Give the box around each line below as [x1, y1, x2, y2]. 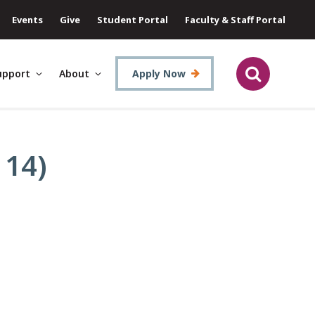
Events [12, 13, 43, 26]
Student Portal [97, 13, 168, 26]
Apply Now [132, 67, 186, 80]
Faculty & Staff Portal [185, 13, 285, 26]
